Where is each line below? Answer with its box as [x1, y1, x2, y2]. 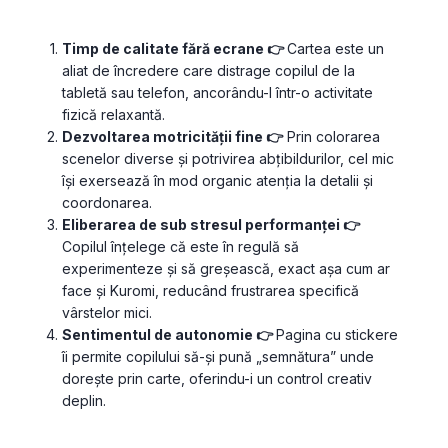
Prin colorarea [282, 128, 380, 146]
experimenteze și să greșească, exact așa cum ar [62, 260, 390, 278]
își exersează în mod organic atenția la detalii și [62, 172, 373, 190]
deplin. [62, 392, 106, 410]
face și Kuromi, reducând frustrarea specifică [62, 282, 359, 300]
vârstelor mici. [62, 304, 152, 322]
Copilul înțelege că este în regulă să [62, 238, 299, 256]
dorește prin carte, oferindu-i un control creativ [62, 370, 372, 388]
